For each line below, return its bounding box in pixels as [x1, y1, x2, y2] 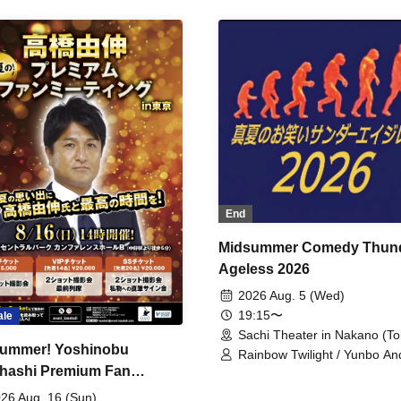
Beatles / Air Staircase [238, 380, 363, 395]
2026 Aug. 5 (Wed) [238, 288, 345, 303]
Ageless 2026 [218, 261, 310, 277]
